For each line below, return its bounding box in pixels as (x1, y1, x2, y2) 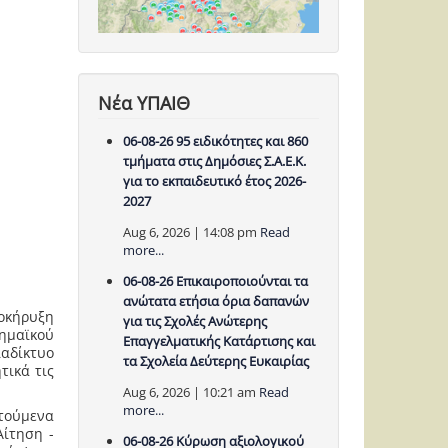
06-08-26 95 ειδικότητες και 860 (123, 132, 309, 151)
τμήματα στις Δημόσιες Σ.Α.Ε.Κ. (123, 152, 307, 171)
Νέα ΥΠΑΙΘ (98, 91, 191, 116)
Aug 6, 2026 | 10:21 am (123, 383, 257, 402)
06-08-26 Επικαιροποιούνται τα (123, 272, 309, 291)
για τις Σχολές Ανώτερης (123, 312, 268, 331)
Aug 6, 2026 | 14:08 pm (123, 223, 258, 242)
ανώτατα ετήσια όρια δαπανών (123, 292, 310, 311)
